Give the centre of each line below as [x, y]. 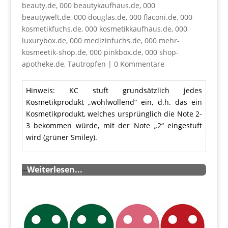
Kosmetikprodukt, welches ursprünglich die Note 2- [114, 113]
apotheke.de [43, 64]
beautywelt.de [46, 17]
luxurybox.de [44, 40]
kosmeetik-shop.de [54, 52]
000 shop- [162, 52]
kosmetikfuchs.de [51, 28]
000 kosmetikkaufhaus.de [128, 28]
